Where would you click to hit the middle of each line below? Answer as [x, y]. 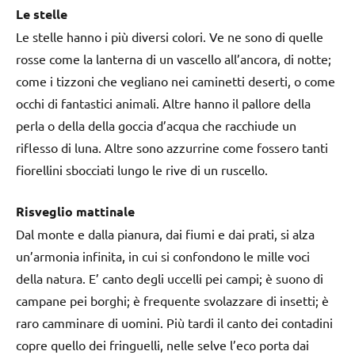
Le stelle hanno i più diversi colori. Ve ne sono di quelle [170, 36]
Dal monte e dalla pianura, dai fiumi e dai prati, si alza [165, 233]
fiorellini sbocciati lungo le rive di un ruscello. [142, 169]
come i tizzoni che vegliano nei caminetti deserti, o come [176, 80]
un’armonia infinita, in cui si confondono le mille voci [163, 256]
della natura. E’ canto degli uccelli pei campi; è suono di [170, 278]
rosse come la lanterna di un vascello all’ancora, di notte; [174, 58]
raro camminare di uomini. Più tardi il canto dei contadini [174, 322]
